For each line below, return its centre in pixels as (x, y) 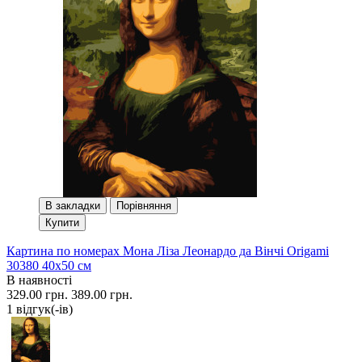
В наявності (39, 280)
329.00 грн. (37, 294)
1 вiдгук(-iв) (40, 309)
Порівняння (144, 205)
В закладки (73, 205)
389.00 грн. (102, 294)
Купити (62, 222)
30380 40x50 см (49, 265)
